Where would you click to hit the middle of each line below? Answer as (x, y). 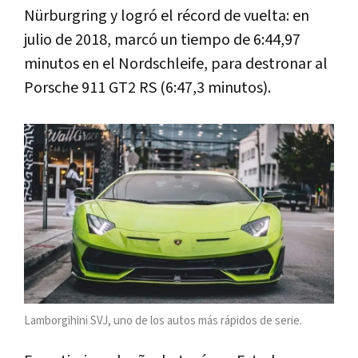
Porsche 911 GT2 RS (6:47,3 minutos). (147, 88)
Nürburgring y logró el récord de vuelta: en (167, 16)
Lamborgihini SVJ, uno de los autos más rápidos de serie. (163, 320)
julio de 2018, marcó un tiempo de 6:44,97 (162, 40)
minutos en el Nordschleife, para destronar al (176, 64)
